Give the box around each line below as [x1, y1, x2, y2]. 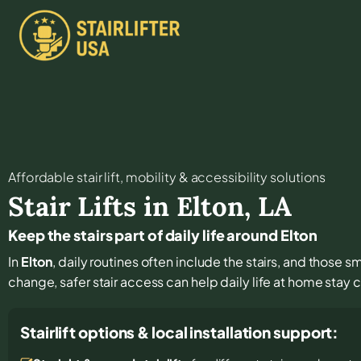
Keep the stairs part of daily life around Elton [8, 225, 318, 244]
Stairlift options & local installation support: [20, 322, 339, 342]
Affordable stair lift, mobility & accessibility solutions [8, 168, 326, 185]
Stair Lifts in [8, 189, 176, 223]
